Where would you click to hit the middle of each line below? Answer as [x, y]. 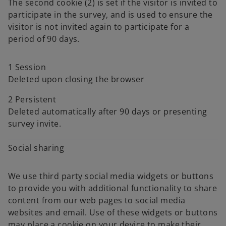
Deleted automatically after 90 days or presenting [108, 111]
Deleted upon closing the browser [76, 79]
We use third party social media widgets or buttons [111, 176]
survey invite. [35, 124]
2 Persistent [32, 99]
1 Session [27, 67]
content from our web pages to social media [97, 200]
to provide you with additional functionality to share [113, 188]
